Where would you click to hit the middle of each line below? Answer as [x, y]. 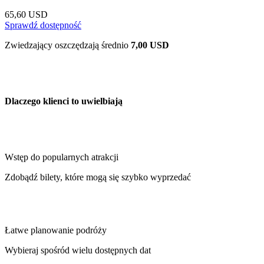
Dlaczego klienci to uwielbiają [64, 101]
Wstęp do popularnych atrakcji [62, 157]
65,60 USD [26, 14]
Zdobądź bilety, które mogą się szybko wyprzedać [98, 177]
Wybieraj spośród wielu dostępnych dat [78, 250]
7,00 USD [150, 45]
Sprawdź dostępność [43, 25]
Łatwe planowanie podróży [56, 230]
